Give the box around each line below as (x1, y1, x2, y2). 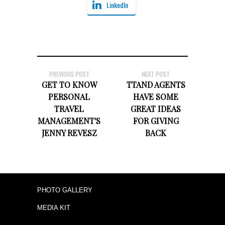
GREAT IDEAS (131, 103, 181, 114)
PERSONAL (48, 91, 90, 102)
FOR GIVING (133, 115, 179, 126)
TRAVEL (54, 103, 84, 114)
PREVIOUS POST (49, 69, 89, 78)
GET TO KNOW (41, 79, 97, 90)
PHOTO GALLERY (37, 186, 92, 194)
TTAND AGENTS (126, 79, 185, 90)
